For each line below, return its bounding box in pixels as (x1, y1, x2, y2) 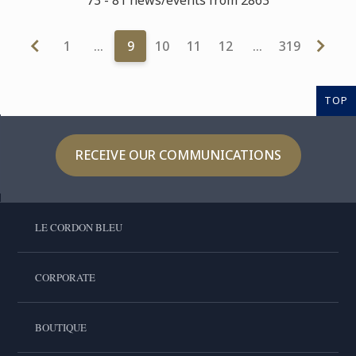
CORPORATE (34, 269, 95, 284)
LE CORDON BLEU (34, 219, 122, 234)
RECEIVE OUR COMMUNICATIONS (75, 145, 281, 164)
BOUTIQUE (34, 319, 87, 335)
